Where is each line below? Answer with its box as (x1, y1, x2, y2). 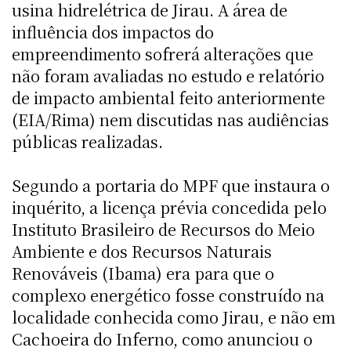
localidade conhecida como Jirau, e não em (12, 305, 335, 328)
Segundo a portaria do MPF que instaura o (12, 173, 330, 197)
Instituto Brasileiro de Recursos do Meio (12, 217, 315, 241)
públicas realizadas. (12, 129, 163, 153)
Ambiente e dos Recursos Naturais (12, 239, 272, 262)
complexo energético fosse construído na (12, 283, 324, 306)
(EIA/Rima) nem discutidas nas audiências (12, 107, 329, 131)
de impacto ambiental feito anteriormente (12, 85, 325, 109)
